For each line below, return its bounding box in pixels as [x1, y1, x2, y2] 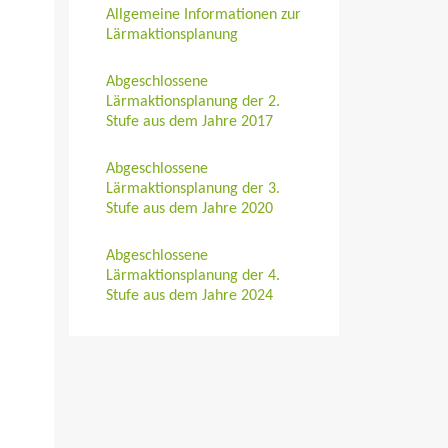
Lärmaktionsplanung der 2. [105, 94, 280, 111]
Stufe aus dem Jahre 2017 [105, 114, 273, 131]
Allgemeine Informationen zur [105, 7, 301, 24]
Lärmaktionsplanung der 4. [105, 268, 280, 285]
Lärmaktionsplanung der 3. [105, 181, 280, 198]
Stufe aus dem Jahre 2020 [105, 201, 273, 218]
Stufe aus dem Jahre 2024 [105, 288, 273, 305]
